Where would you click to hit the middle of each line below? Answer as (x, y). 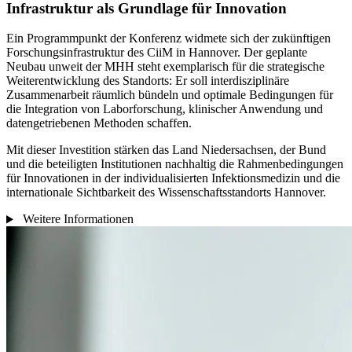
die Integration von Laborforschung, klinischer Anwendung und (165, 109)
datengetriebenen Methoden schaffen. (99, 123)
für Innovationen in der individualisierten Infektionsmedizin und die (173, 178)
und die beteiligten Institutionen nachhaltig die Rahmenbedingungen (175, 164)
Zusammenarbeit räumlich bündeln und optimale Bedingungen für (170, 95)
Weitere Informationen (78, 219)
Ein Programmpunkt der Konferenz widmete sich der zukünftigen (169, 38)
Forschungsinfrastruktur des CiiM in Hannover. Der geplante (157, 53)
